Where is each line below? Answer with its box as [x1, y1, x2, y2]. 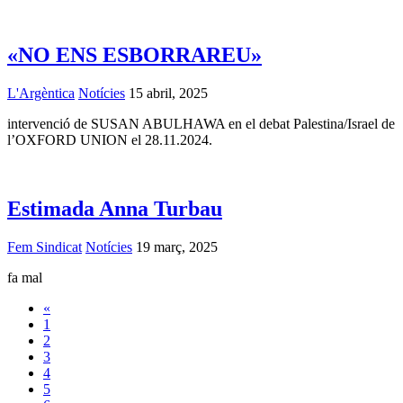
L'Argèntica [7, 85, 75, 102]
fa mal [7, 269, 42, 285]
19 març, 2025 [132, 238, 218, 255]
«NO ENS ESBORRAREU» [7, 43, 262, 67]
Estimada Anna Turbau [7, 196, 222, 220]
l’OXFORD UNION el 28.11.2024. [7, 132, 212, 148]
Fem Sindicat [7, 238, 82, 255]
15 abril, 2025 [125, 85, 208, 102]
